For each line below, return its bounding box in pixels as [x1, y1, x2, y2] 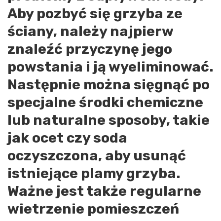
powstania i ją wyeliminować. [7, 58, 213, 75]
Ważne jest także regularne [7, 183, 201, 200]
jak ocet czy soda [7, 129, 127, 147]
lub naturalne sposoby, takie [7, 111, 210, 129]
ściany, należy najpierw [7, 23, 173, 40]
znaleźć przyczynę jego [7, 40, 172, 58]
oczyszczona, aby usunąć [7, 147, 186, 164]
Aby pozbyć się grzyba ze [7, 5, 183, 22]
